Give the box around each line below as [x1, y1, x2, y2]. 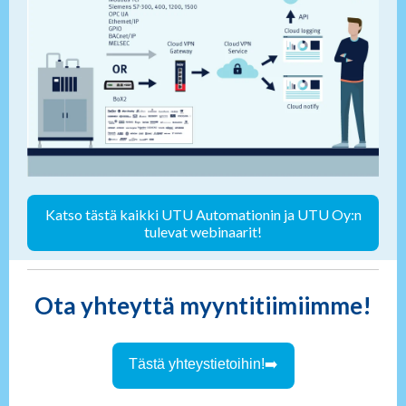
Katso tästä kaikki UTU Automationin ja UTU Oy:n [44, 206, 362, 223]
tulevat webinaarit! [144, 223, 262, 240]
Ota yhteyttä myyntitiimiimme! [34, 291, 372, 320]
